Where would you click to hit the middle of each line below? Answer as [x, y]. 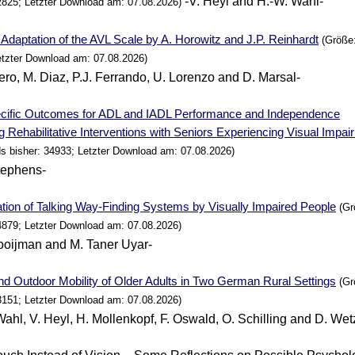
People [319, 207]
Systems [166, 207]
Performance [208, 114]
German [239, 281]
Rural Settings [298, 281]
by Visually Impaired [245, 207]
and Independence [291, 114]
